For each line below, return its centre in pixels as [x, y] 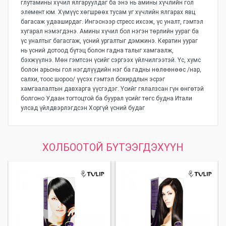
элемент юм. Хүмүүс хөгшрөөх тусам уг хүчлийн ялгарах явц [108, 12]
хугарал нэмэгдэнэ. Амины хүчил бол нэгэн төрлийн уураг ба [110, 32]
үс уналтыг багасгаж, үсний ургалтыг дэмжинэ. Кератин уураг [109, 41]
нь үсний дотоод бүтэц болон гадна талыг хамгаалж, [97, 51]
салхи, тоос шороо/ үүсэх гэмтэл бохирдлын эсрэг [93, 79]
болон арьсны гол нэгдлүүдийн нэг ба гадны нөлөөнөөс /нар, [111, 70]
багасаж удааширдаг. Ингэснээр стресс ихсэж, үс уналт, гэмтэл [112, 22]
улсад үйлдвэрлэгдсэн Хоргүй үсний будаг [83, 108]
